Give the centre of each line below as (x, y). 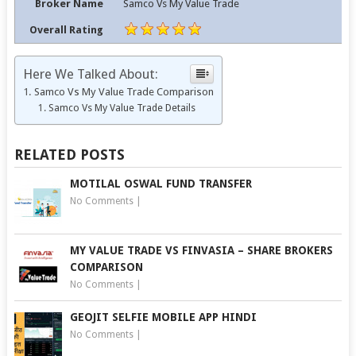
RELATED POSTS (69, 155)
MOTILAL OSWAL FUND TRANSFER (161, 184)
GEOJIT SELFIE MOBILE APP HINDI (163, 317)
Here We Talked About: (90, 74)
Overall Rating (67, 30)
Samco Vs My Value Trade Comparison (124, 92)
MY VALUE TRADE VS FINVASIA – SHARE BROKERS (201, 251)
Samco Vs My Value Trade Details (122, 108)
